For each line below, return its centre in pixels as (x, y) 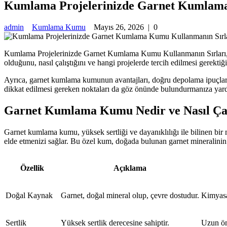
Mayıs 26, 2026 (119, 27)
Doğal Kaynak (29, 196)
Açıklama (130, 168)
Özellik (32, 168)
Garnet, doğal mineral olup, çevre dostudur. (130, 196)
